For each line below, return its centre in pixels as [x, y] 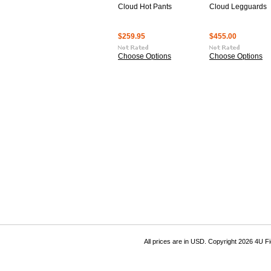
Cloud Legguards [238, 7]
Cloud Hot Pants [145, 7]
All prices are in [167, 241]
